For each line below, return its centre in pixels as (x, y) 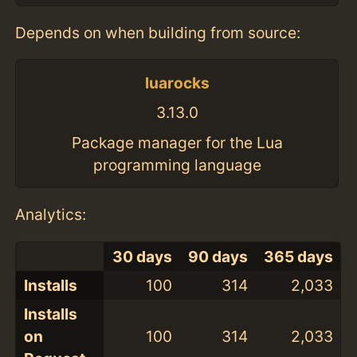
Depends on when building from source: (158, 33)
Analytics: (51, 215)
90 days (218, 256)
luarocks (177, 82)
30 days (142, 256)
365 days (298, 256)
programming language (177, 165)
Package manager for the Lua (177, 142)
